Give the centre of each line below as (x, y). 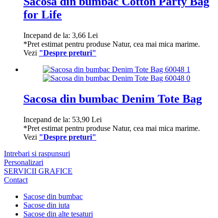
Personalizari (24, 162)
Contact (16, 180)
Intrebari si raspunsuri (37, 153)
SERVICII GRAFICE (38, 171)
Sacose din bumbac (53, 196)
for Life (43, 15)
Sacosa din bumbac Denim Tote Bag (113, 99)
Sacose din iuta (46, 205)
